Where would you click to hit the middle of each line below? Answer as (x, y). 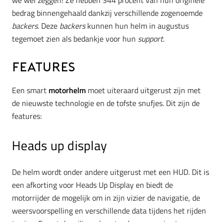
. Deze (49, 26)
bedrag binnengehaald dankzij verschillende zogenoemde (107, 13)
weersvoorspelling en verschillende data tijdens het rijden (109, 211)
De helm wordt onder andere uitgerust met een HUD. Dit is (111, 172)
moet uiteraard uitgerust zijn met (143, 90)
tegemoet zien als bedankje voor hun (75, 39)
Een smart (30, 90)
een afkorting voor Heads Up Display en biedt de (92, 185)
